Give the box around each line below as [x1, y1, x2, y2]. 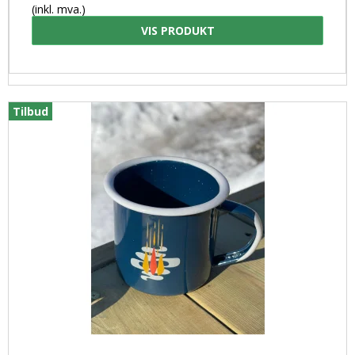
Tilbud [13, 104, 48, 120]
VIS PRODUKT [140, 23, 215, 39]
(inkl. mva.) [32, 2, 86, 17]
